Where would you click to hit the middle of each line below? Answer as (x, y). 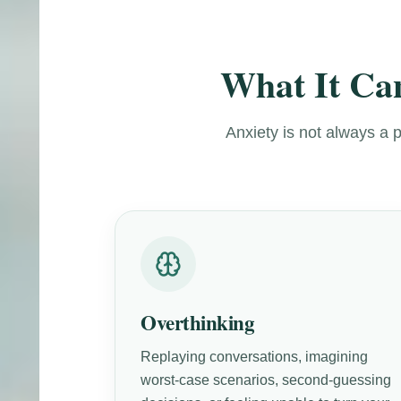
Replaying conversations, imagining (255, 356)
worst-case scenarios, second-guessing (266, 380)
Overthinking (198, 322)
